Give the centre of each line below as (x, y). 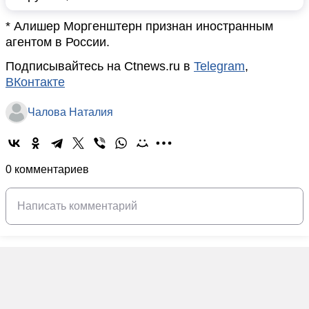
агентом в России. (58, 42)
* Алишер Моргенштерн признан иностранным (139, 26)
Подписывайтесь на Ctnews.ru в (100, 66)
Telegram (219, 66)
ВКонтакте (35, 82)
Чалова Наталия (70, 112)
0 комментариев (47, 169)
